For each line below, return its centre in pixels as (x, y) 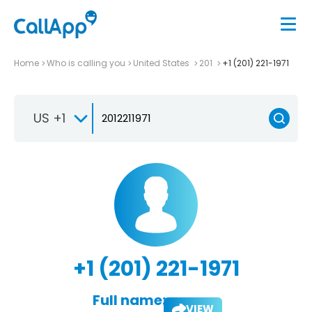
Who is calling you (86, 63)
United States (162, 63)
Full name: (129, 300)
